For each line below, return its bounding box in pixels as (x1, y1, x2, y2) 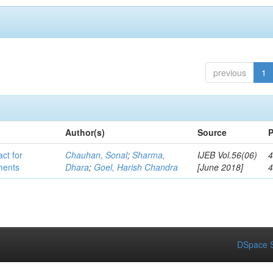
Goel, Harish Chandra (94, 161, 179, 173)
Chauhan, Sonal (65, 149, 128, 161)
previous (213, 66, 246, 79)
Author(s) (65, 126, 105, 138)
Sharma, (132, 149, 166, 161)
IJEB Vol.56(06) (197, 149, 258, 161)
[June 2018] (197, 161, 244, 173)
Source (197, 126, 227, 138)
